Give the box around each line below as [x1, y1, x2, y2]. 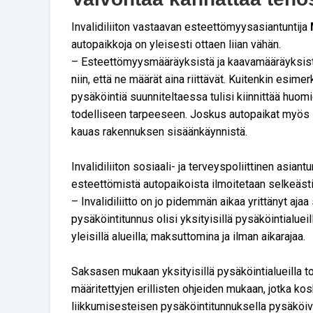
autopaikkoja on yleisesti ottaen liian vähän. [71, 37, 281, 51]
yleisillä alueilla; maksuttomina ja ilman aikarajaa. [71, 229, 305, 243]
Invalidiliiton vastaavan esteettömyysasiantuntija [71, 20, 310, 34]
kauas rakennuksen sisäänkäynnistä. [71, 124, 247, 138]
